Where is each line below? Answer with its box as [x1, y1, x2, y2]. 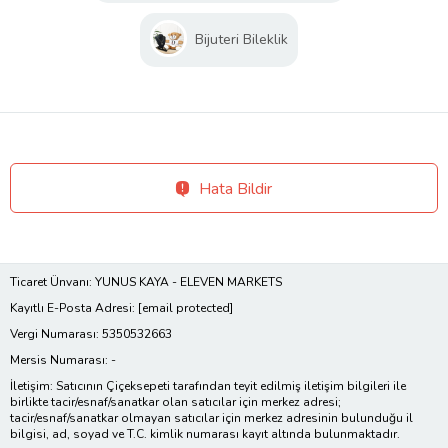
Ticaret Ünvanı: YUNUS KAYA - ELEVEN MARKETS [10, 274, 282, 291]
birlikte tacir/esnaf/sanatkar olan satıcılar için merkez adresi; [10, 394, 341, 411]
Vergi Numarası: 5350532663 [10, 326, 172, 343]
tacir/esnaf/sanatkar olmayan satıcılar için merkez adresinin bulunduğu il [10, 410, 413, 427]
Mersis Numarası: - [10, 352, 116, 369]
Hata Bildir [199, 178, 272, 201]
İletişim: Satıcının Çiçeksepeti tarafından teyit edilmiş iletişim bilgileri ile [10, 378, 406, 395]
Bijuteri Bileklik [195, 30, 288, 50]
